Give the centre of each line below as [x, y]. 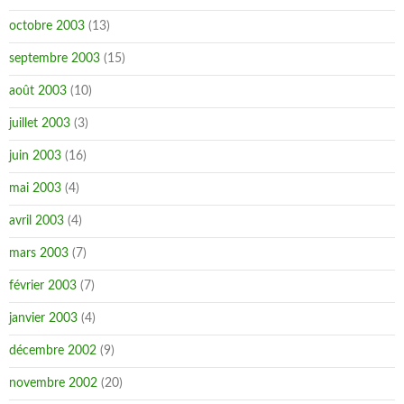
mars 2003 [39, 253]
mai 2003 [35, 188]
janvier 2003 [43, 318]
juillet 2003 [40, 124]
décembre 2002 [53, 351]
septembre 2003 [55, 59]
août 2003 [38, 91]
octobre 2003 [47, 26]
